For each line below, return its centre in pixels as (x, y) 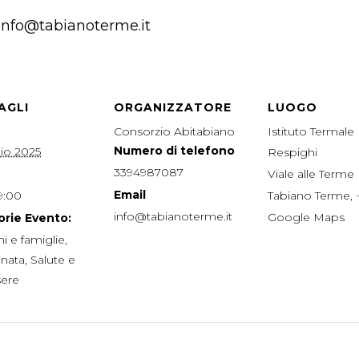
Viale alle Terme (311, 174)
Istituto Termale (311, 132)
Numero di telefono (174, 151)
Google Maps (306, 218)
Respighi (292, 153)
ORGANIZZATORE (173, 108)
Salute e (53, 260)
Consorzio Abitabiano (174, 132)
